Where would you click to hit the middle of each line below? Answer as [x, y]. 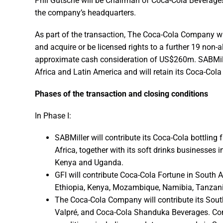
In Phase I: [53, 116]
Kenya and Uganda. [89, 163]
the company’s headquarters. [85, 12]
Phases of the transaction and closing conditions [121, 94]
